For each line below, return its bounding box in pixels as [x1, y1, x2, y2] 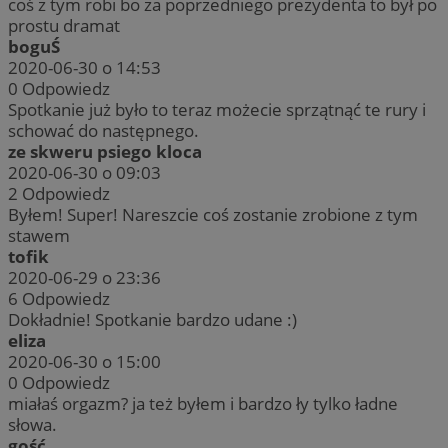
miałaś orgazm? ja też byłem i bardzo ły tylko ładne [8, 391, 398, 415]
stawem [8, 223, 70, 247]
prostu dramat [8, 13, 120, 37]
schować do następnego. [8, 118, 199, 142]
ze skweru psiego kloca [8, 139, 202, 163]
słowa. [8, 412, 57, 436]
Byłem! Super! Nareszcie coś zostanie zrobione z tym [8, 202, 418, 226]
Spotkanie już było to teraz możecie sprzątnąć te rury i [8, 97, 426, 121]
